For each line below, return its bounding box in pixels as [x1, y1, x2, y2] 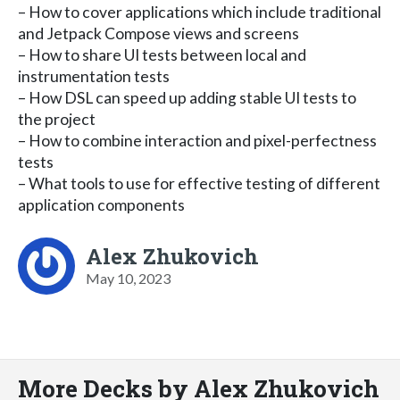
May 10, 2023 [86, 269, 171, 287]
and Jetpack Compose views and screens [18, 23, 299, 43]
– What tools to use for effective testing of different [18, 173, 380, 193]
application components [18, 195, 185, 214]
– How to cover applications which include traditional [18, 2, 381, 21]
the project [18, 109, 96, 129]
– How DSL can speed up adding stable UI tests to [18, 87, 356, 107]
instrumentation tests [18, 66, 170, 86]
